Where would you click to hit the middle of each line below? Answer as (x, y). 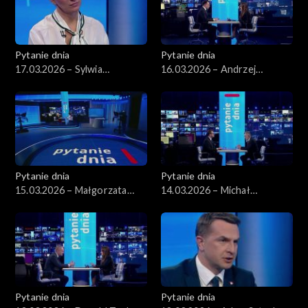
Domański (183, 83)
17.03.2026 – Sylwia (59, 69)
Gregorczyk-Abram (59, 83)
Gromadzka (41, 204)
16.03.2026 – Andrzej (208, 69)
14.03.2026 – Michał (206, 190)
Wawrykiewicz (193, 204)
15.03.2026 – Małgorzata (71, 190)
